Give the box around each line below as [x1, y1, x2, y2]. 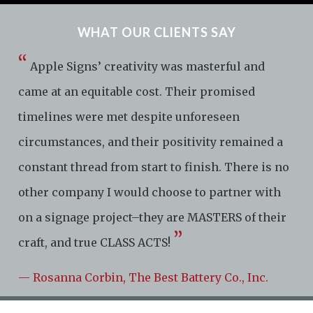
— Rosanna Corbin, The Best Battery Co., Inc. [18, 270, 269, 284]
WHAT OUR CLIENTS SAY [77, 24, 236, 40]
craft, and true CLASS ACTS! [18, 235, 171, 249]
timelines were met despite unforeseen [18, 109, 240, 124]
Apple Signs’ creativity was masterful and [30, 59, 265, 73]
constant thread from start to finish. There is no [18, 159, 290, 174]
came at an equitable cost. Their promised [18, 84, 256, 99]
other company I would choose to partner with [18, 184, 282, 199]
